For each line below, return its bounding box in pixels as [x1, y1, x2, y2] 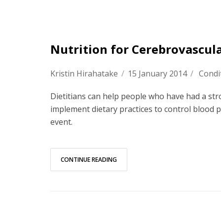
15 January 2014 [128, 68, 187, 79]
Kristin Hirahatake [50, 68, 118, 79]
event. [50, 116, 73, 127]
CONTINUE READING [61, 155, 117, 164]
